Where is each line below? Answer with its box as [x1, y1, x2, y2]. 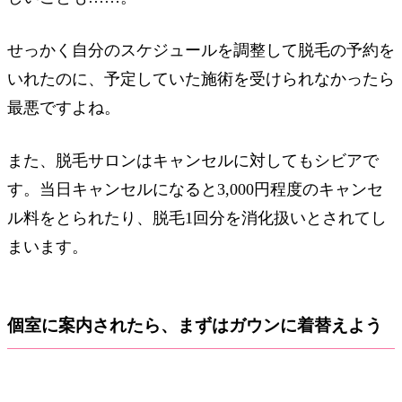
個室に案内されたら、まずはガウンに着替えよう [7, 316, 382, 336]
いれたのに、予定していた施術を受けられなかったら [7, 69, 395, 88]
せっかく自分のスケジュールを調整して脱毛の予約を [7, 40, 395, 59]
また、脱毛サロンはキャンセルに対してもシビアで [7, 151, 379, 170]
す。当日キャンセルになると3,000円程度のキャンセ [7, 179, 383, 198]
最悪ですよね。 [7, 98, 120, 117]
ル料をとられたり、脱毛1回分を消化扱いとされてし [7, 208, 387, 227]
